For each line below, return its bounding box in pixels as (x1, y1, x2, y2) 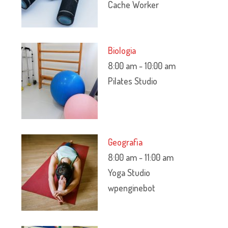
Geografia (108, 136, 143, 148)
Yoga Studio (108, 167, 151, 178)
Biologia (108, 45, 136, 56)
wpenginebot (108, 182, 156, 193)
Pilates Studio (108, 75, 158, 87)
